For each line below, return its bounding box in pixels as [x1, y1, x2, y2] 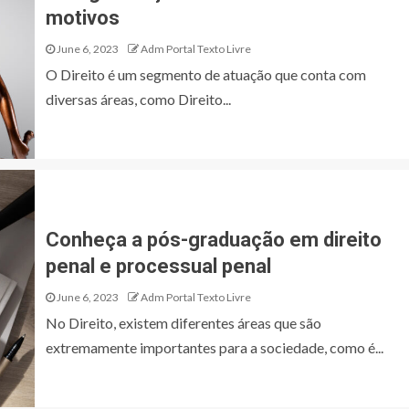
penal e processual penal [46, 255, 271, 278]
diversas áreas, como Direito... [46, 90, 231, 108]
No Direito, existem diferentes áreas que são [46, 314, 321, 331]
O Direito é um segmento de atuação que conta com [46, 66, 366, 83]
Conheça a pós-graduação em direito [46, 228, 382, 251]
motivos [46, 6, 120, 29]
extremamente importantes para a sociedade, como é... [46, 339, 383, 356]
